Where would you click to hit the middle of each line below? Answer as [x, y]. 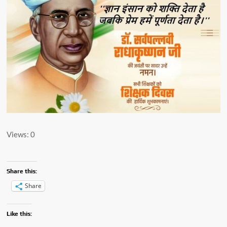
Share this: [22, 171]
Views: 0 [21, 134]
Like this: [20, 214]
